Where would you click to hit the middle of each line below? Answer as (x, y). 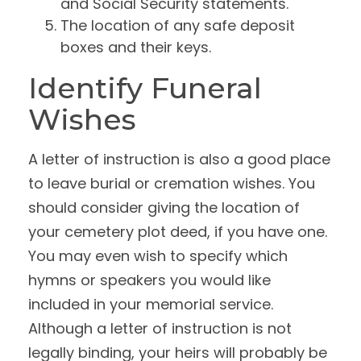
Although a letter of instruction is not (160, 328)
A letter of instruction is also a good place (179, 159)
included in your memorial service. (151, 304)
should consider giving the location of (164, 207)
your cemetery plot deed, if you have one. (178, 232)
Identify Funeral (145, 88)
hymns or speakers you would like (149, 280)
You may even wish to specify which (158, 256)
